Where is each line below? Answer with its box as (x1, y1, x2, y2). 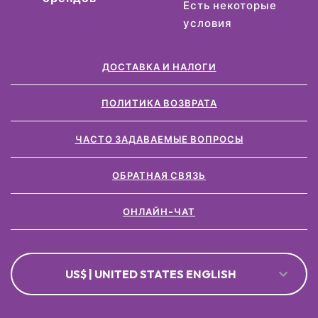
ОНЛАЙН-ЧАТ (123, 205, 195, 217)
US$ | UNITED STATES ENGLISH (65, 266, 236, 281)
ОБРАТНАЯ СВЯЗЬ (112, 169, 206, 181)
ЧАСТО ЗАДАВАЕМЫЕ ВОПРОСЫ (75, 133, 243, 145)
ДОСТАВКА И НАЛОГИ (102, 60, 216, 72)
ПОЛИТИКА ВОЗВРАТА (101, 97, 217, 109)
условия (182, 16, 232, 30)
